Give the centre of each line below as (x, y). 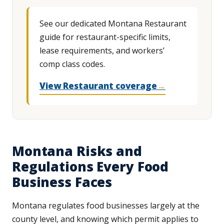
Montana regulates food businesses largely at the (106, 206)
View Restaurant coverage (98, 86)
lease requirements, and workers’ (102, 51)
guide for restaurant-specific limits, (105, 37)
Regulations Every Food (90, 167)
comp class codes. (72, 64)
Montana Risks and (77, 151)
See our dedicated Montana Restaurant (113, 24)
